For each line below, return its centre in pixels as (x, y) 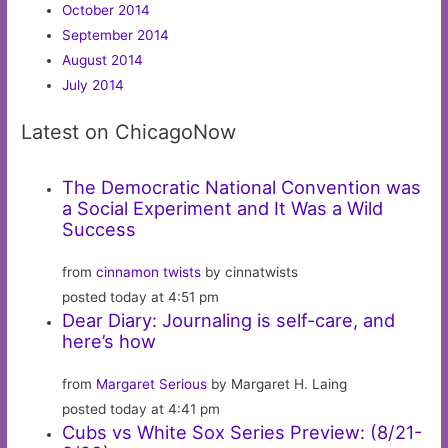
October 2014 (106, 10)
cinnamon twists (149, 271)
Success (99, 228)
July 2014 (93, 85)
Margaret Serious (152, 383)
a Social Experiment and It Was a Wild (223, 207)
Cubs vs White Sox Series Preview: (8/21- (242, 431)
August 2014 (103, 60)
